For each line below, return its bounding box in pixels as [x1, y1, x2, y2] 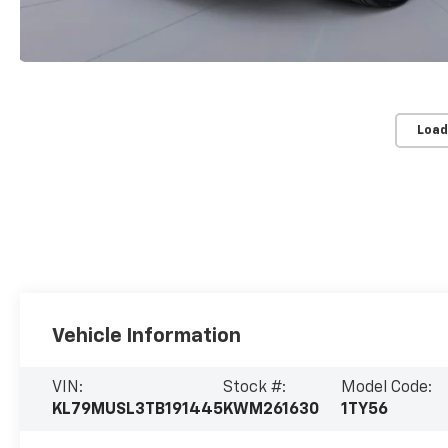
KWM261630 [223, 402, 320, 419]
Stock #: [223, 380, 287, 397]
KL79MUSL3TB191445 [52, 402, 224, 419]
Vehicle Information [52, 326, 242, 347]
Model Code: [341, 380, 433, 397]
